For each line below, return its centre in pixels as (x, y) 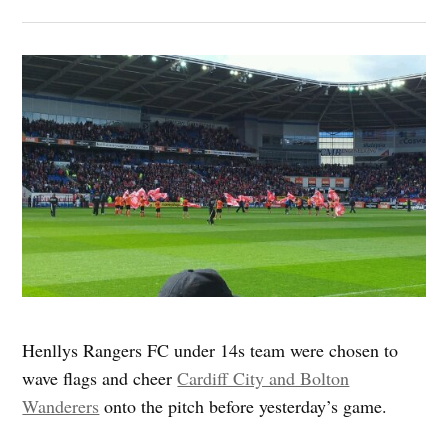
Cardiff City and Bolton (263, 378)
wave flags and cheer (100, 378)
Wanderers (61, 406)
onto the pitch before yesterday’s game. (243, 406)
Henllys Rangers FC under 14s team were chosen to (210, 350)
